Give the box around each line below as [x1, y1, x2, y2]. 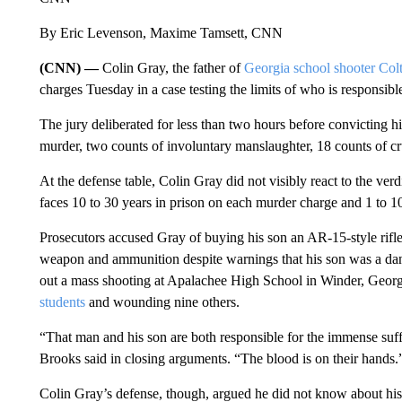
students [39, 294, 85, 310]
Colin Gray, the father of [101, 60, 244, 76]
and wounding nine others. [84, 294, 240, 310]
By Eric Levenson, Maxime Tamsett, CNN [39, 25, 283, 41]
